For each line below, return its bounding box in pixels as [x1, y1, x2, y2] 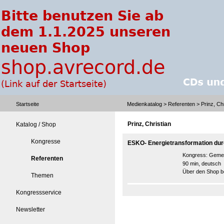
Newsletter [16, 206, 45, 213]
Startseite [16, 101, 39, 107]
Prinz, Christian [127, 120, 171, 127]
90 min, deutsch [182, 160, 221, 166]
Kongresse [31, 138, 60, 145]
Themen [31, 172, 53, 179]
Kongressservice [16, 189, 61, 196]
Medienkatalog [127, 101, 162, 107]
